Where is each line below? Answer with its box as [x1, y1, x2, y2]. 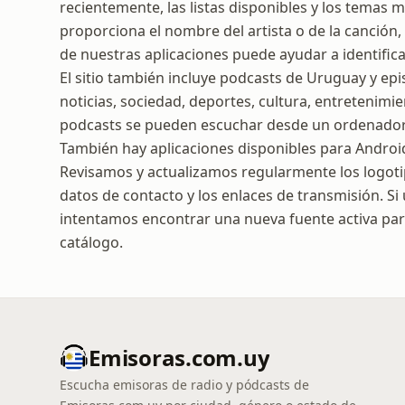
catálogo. [60, 232, 123, 252]
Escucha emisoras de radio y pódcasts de [60, 376, 309, 393]
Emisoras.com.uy [89, 343, 270, 372]
